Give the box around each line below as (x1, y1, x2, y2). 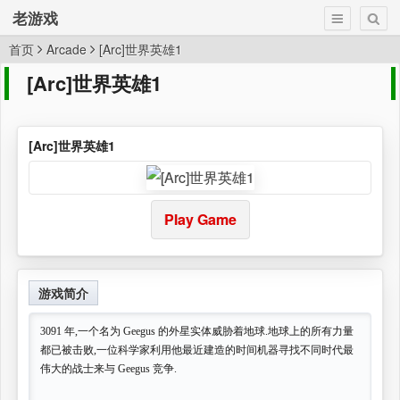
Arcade (46, 40, 87, 58)
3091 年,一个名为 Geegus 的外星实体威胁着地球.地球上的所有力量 (40, 325, 354, 337)
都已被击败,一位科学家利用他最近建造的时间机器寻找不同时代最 (40, 344, 354, 356)
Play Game (163, 209, 237, 229)
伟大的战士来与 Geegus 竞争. (40, 362, 177, 375)
